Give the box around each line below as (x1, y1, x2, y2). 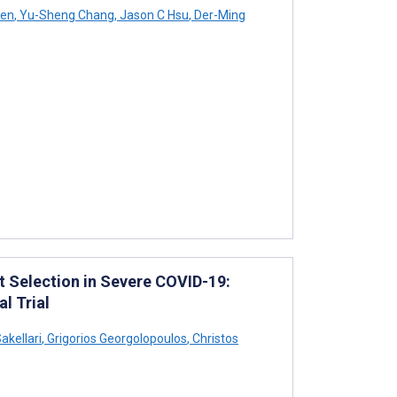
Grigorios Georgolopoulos (44, 331, 187, 346)
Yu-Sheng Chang (17, 7, 114, 22)
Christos (190, 331, 238, 346)
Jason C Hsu (117, 7, 189, 22)
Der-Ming (191, 7, 245, 22)
